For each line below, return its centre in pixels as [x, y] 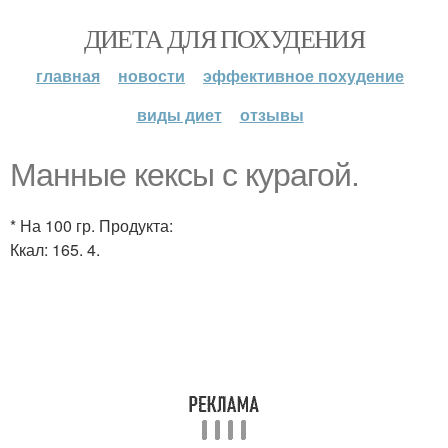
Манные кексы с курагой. [184, 175]
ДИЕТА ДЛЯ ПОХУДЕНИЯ [224, 38]
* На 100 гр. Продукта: [91, 225]
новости [151, 75]
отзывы [271, 114]
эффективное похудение [303, 75]
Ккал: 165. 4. [55, 249]
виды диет [179, 114]
